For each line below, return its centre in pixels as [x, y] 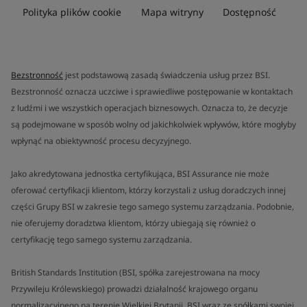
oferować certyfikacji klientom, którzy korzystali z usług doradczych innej [148, 190]
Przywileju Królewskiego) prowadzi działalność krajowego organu [134, 288]
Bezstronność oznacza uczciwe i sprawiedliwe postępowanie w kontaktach [152, 91]
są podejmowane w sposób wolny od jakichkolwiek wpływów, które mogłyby [153, 124]
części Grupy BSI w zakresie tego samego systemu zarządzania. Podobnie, [152, 206]
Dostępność [250, 12]
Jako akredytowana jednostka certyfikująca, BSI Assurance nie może [140, 173]
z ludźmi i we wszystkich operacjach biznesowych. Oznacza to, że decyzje [149, 108]
